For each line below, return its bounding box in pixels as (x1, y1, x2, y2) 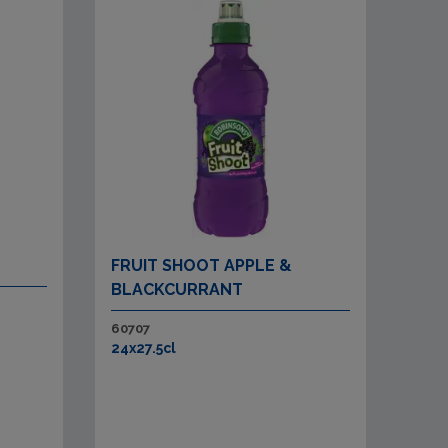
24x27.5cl (111, 340, 176, 356)
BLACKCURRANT (111, 280, 243, 299)
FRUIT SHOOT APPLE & (111, 256, 292, 275)
